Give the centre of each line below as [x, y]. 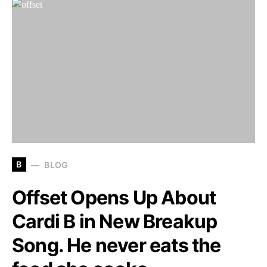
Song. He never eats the [117, 246]
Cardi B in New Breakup [115, 222]
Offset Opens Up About [114, 198]
